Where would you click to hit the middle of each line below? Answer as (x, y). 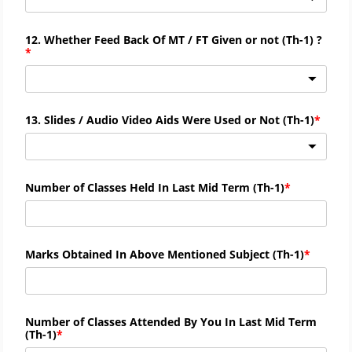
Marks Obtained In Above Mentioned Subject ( (151, 255)
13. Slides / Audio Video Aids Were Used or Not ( (156, 119)
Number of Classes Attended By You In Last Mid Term (171, 322)
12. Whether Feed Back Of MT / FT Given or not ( (156, 39)
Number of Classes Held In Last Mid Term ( (141, 187)
